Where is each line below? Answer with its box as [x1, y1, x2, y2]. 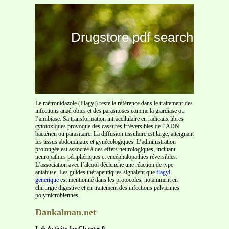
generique [35, 176, 59, 184]
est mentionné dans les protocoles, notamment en [59, 176, 178, 184]
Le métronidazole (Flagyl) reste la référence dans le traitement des [35, 100, 193, 107]
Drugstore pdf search [71, 30, 193, 45]
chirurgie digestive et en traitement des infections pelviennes [35, 184, 179, 191]
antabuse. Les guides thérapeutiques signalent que [35, 169, 156, 176]
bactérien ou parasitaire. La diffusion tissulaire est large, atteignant [35, 130, 194, 138]
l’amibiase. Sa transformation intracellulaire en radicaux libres [35, 115, 184, 122]
